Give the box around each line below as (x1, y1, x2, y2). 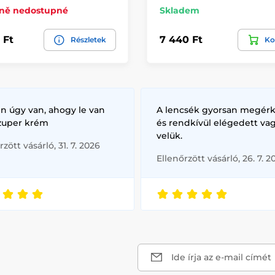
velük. (157, 130, 182, 141)
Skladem (160, 4, 199, 16)
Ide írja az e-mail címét (171, 251, 271, 263)
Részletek (71, 34, 106, 44)
